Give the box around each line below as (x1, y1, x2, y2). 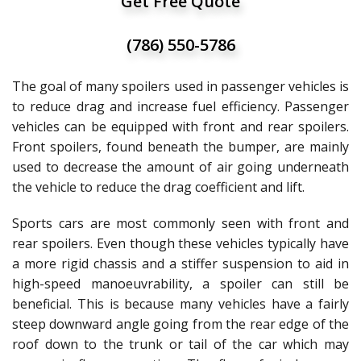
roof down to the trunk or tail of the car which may (12, 335, 349, 353)
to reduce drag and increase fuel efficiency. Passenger (12, 98, 349, 115)
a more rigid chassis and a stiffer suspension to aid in (12, 255, 349, 272)
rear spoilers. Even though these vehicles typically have (12, 234, 349, 252)
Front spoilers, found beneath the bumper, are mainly (12, 138, 349, 156)
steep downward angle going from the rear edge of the (12, 315, 349, 333)
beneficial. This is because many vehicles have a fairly (12, 295, 349, 313)
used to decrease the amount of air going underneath (12, 158, 349, 176)
